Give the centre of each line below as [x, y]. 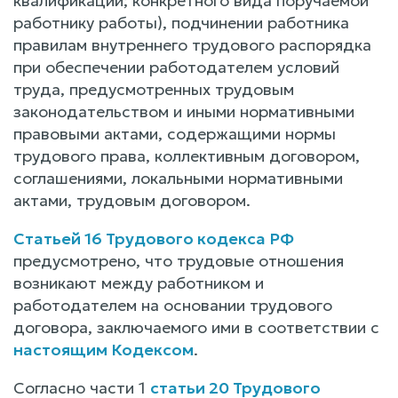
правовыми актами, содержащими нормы [175, 133]
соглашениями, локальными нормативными [178, 178]
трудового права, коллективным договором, [187, 155]
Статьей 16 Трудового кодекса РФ [154, 238]
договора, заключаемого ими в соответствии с [196, 327]
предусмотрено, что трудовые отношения [179, 260]
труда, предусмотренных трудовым [154, 89]
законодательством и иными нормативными [184, 111]
